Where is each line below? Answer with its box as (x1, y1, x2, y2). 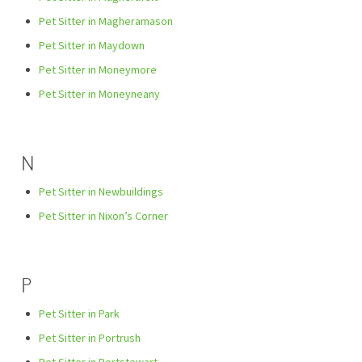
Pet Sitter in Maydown (39, 38, 145, 53)
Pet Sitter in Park (39, 306, 120, 322)
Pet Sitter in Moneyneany (39, 86, 160, 102)
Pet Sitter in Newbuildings (39, 184, 163, 200)
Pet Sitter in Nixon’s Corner (39, 208, 168, 224)
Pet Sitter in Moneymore (39, 62, 157, 78)
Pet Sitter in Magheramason (39, 14, 173, 29)
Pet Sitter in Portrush (39, 330, 141, 346)
